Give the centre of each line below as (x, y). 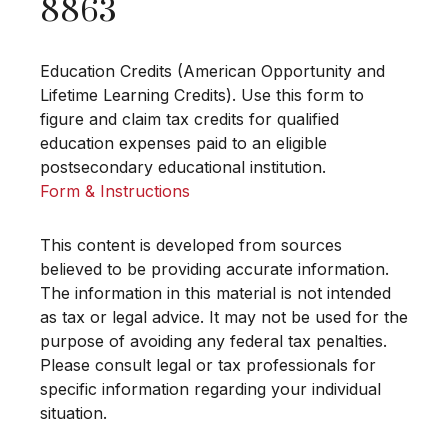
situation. (73, 413)
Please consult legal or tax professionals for (208, 365)
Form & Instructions (115, 191)
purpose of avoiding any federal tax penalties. (213, 341)
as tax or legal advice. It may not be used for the (224, 317)
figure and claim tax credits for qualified (189, 119)
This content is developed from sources (191, 245)
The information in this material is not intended (215, 293)
